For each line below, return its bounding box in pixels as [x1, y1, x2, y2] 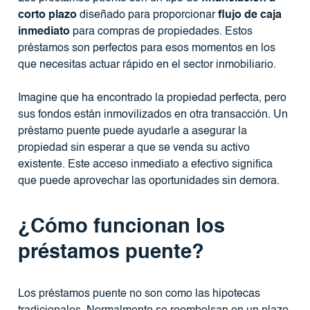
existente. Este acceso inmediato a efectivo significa [17, 158, 273, 170]
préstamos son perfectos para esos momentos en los [17, 42, 275, 54]
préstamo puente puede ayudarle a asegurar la [17, 125, 247, 137]
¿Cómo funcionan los [17, 217, 225, 238]
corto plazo [17, 9, 77, 21]
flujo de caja [217, 9, 282, 21]
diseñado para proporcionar [76, 9, 218, 21]
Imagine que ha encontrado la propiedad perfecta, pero [17, 92, 286, 104]
